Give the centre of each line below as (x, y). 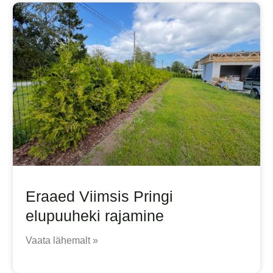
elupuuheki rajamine (94, 216)
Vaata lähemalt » (62, 241)
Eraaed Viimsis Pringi (99, 197)
